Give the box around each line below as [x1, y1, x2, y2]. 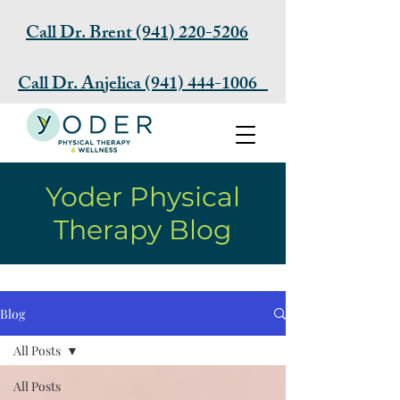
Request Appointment [73, 168, 212, 187]
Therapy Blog [54, 213, 232, 246]
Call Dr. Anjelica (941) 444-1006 [18, 70, 268, 101]
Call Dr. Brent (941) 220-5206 [26, 19, 248, 50]
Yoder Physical [46, 180, 240, 213]
